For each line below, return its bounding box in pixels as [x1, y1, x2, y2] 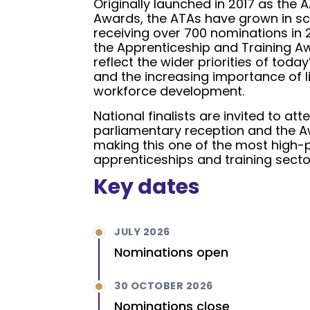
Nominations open [114, 244, 228, 262]
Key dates [93, 172, 200, 202]
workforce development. [93, 82, 244, 100]
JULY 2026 [114, 225, 170, 239]
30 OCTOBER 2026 [114, 279, 213, 293]
